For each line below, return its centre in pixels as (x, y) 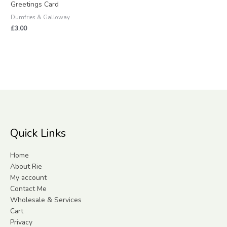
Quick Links (38, 134)
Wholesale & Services (46, 200)
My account (28, 177)
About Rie (26, 166)
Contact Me (28, 188)
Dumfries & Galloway (41, 17)
